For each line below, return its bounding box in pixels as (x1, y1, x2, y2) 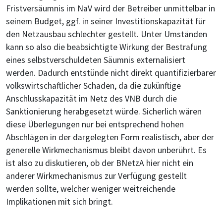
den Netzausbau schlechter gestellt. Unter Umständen (6, 29, 207, 40)
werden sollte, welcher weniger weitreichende (6, 183, 175, 195)
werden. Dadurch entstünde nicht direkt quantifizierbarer (6, 67, 216, 79)
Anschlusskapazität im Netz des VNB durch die (6, 93, 177, 105)
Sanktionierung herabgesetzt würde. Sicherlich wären (6, 106, 202, 117)
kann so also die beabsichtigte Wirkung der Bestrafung (6, 42, 207, 53)
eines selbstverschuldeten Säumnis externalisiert (6, 55, 185, 66)
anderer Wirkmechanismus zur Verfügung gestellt (6, 170, 187, 182)
